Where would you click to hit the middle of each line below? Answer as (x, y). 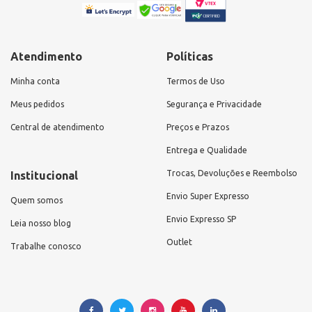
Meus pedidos (37, 104)
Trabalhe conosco (46, 246)
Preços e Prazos (198, 127)
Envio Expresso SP (201, 219)
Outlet (179, 242)
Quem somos (37, 200)
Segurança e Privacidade (214, 104)
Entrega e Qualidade (207, 150)
